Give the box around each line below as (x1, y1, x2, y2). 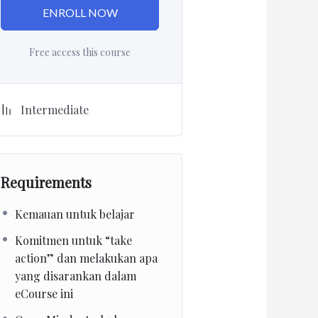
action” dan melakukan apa (15, 251, 158, 266)
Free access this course (29, 45, 131, 60)
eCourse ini (15, 286, 74, 302)
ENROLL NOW (42, 6, 118, 20)
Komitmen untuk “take (15, 233, 133, 248)
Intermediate (21, 102, 89, 118)
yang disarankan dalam (15, 268, 137, 284)
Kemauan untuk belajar (15, 207, 136, 222)
